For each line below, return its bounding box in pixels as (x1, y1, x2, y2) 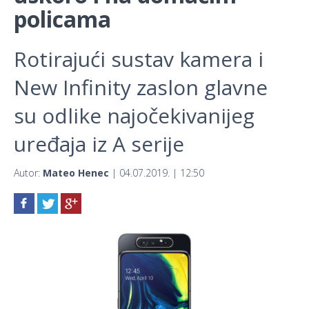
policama (14, 4, 111, 34)
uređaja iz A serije (14, 130, 184, 159)
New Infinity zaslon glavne (14, 73, 268, 102)
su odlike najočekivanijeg (14, 101, 255, 130)
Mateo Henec (43, 166, 109, 180)
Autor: (14, 166, 43, 180)
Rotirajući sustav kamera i (14, 45, 263, 74)
